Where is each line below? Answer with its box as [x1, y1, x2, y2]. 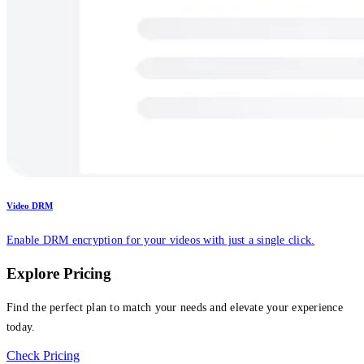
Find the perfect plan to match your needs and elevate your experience [6, 301, 343, 314]
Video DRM [6, 200, 53, 210]
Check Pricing [6, 348, 80, 362]
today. [6, 321, 36, 334]
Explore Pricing [6, 265, 111, 283]
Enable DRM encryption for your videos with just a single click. [6, 233, 315, 246]
